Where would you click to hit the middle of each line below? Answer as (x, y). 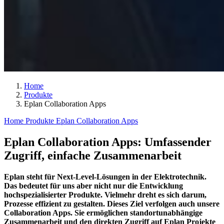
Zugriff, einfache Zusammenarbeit (93, 155)
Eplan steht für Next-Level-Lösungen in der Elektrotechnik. (105, 176)
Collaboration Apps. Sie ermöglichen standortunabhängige (103, 212)
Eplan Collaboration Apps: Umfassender (108, 142)
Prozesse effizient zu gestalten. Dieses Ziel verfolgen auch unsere (112, 203)
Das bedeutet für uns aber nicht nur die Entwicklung (93, 185)
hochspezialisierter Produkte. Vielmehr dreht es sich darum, (105, 194)
